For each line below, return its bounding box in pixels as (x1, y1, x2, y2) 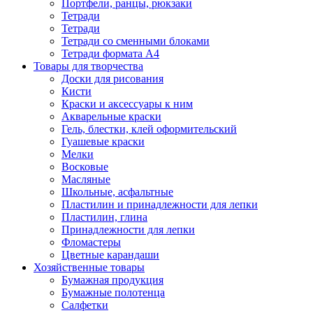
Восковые (61, 161, 108, 173)
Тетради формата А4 (61, 48, 159, 59)
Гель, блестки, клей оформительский (61, 123, 237, 135)
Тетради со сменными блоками (61, 35, 210, 47)
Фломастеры (61, 236, 121, 248)
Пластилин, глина (61, 211, 147, 223)
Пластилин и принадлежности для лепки (61, 198, 258, 210)
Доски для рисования (61, 73, 163, 85)
